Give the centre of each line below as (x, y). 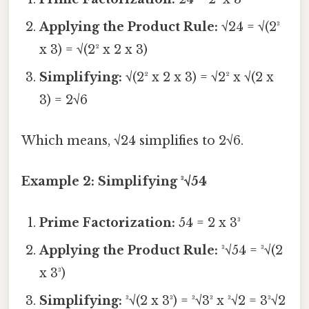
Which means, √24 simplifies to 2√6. (132, 141)
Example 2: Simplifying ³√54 (114, 182)
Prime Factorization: (108, 222)
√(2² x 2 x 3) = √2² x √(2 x (198, 77)
